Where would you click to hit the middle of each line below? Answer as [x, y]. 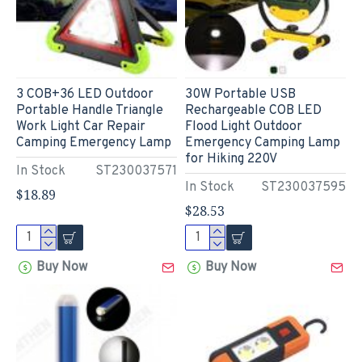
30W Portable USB [240, 94]
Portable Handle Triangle [90, 110]
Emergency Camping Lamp [262, 143]
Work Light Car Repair [81, 126]
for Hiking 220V [231, 159]
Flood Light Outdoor [243, 126]
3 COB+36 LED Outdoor [85, 94]
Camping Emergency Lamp [94, 143]
